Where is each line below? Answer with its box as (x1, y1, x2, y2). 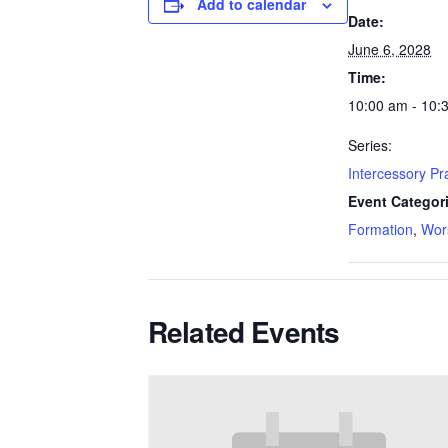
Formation (348, 219, 413, 239)
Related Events (148, 311, 340, 352)
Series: (348, 135, 392, 155)
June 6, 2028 (348, 39, 431, 59)
